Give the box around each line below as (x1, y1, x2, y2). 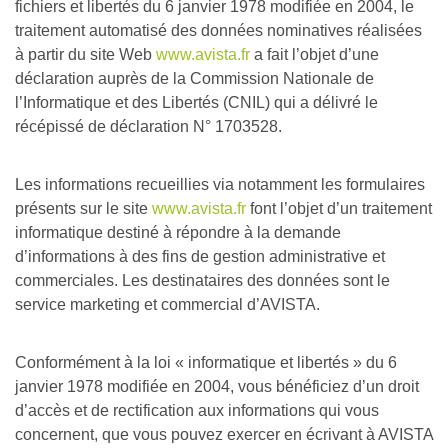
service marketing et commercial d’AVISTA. (15, 296, 320, 313)
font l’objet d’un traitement (246, 200, 432, 217)
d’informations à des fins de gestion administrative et (15, 248, 385, 265)
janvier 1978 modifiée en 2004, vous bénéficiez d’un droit (15, 378, 419, 395)
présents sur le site (15, 200, 152, 217)
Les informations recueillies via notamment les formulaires (15, 176, 425, 193)
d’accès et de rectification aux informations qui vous (15, 402, 379, 419)
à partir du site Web (15, 46, 156, 63)
